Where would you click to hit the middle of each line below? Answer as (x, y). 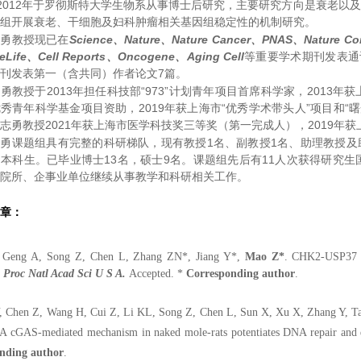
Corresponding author (241, 273)
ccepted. (156, 273)
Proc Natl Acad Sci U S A (63, 273)
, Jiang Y (210, 256)
